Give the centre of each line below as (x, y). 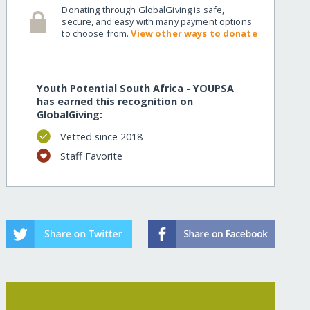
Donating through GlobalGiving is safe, (143, 9)
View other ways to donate (194, 33)
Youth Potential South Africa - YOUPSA (136, 89)
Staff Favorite (91, 156)
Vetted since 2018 (101, 136)
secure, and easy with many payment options (157, 21)
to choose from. (97, 33)
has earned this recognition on (115, 102)
